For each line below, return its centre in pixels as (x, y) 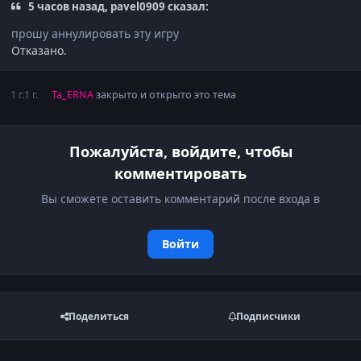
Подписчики (268, 316)
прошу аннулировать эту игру (95, 34)
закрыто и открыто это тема (164, 95)
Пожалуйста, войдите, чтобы (180, 152)
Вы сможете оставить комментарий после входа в (180, 199)
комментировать (180, 174)
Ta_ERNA (72, 95)
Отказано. (39, 51)
